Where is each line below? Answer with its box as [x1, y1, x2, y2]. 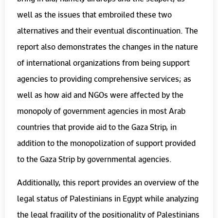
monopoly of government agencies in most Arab [17, 103, 185, 119]
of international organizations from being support [17, 55, 190, 71]
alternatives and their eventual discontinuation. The [17, 23, 198, 38]
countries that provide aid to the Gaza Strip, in [17, 119, 177, 135]
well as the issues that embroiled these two [17, 7, 172, 22]
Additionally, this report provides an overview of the [17, 174, 199, 190]
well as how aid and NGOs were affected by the [17, 87, 183, 103]
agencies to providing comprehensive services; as [17, 71, 191, 87]
